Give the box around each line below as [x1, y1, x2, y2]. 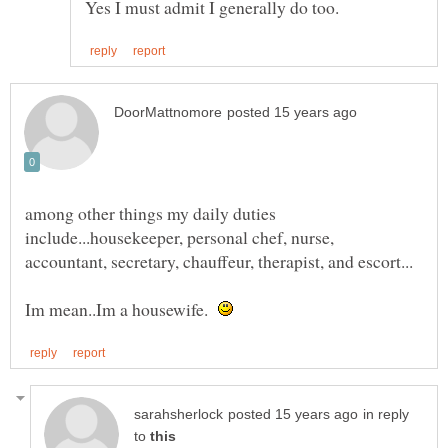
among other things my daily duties [25, 200, 276, 225]
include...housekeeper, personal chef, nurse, [25, 224, 334, 249]
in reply [363, 406, 409, 422]
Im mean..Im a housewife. [25, 296, 218, 321]
